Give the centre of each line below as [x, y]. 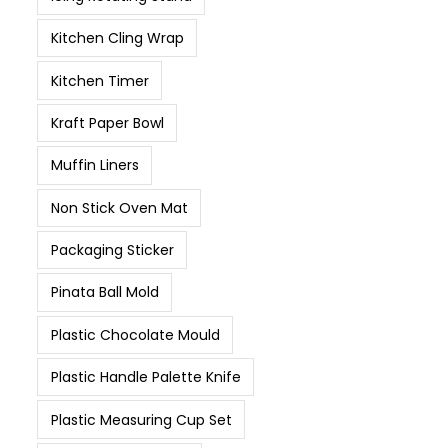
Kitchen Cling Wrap [117, 38]
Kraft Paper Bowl [107, 122]
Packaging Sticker [112, 250]
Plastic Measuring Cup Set [141, 419]
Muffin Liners [94, 165]
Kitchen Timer [99, 80]
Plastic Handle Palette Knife [145, 377]
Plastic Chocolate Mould [135, 334]
